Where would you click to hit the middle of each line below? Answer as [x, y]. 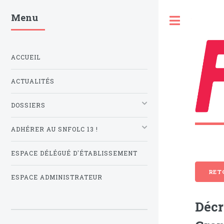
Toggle [202, 20]
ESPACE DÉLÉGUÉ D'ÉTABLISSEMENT [74, 153]
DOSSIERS [28, 105]
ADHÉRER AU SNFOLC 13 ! [54, 129]
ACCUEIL [26, 57]
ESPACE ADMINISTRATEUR [57, 177]
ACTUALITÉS [33, 81]
